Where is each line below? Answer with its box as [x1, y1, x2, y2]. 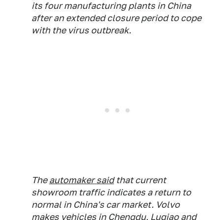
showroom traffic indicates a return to [31, 187, 191, 198]
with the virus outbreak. [31, 25, 131, 36]
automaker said [49, 175, 114, 186]
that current [114, 175, 166, 186]
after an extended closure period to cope [31, 13, 201, 24]
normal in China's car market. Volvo [31, 199, 180, 210]
